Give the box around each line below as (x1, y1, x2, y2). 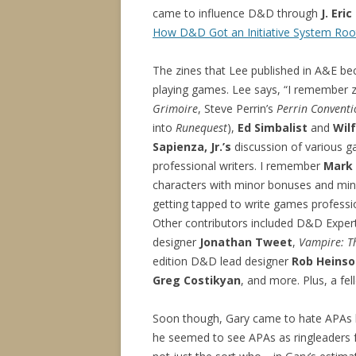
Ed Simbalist (238, 120, 308, 135)
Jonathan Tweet (199, 234, 292, 250)
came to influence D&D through (153, 6, 321, 21)
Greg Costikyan (153, 273, 241, 288)
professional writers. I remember (153, 158, 323, 173)
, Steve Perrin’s (198, 101, 277, 116)
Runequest (176, 120, 227, 135)
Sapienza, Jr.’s (153, 139, 231, 154)
